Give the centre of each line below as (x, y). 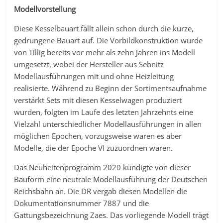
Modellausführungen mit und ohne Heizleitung (94, 76)
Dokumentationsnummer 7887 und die (82, 203)
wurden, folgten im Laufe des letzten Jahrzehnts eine (104, 112)
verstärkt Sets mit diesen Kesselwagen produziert (98, 100)
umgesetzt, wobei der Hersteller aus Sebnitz (89, 64)
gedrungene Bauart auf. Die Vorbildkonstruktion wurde (109, 40)
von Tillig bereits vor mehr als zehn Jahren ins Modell (105, 52)
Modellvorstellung (45, 9)
